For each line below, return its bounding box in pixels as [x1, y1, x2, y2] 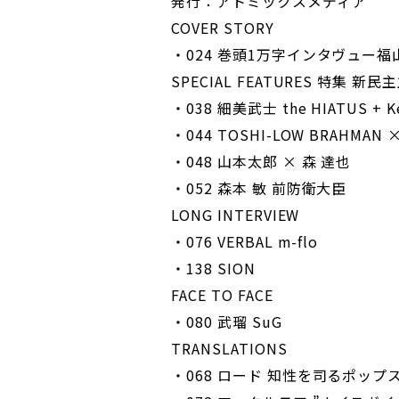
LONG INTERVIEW [171, 204, 300, 225]
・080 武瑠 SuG [171, 311, 282, 332]
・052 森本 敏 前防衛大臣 [171, 177, 347, 199]
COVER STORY [171, 17, 274, 38]
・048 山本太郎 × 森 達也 [171, 151, 352, 172]
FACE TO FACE [171, 284, 273, 305]
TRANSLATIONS [171, 338, 288, 359]
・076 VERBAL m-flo [171, 231, 319, 252]
